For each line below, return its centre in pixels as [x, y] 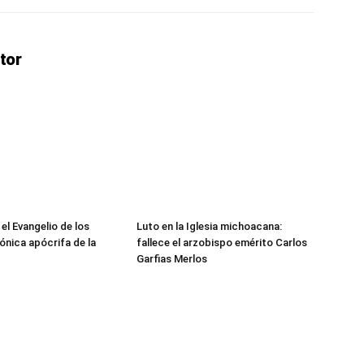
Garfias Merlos [172, 259]
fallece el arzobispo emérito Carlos [222, 243]
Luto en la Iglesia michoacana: [209, 227]
